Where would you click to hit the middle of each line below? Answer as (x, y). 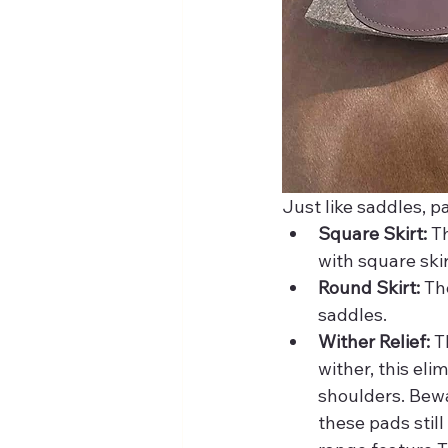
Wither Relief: (374, 342)
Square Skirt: (372, 234)
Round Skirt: (369, 288)
